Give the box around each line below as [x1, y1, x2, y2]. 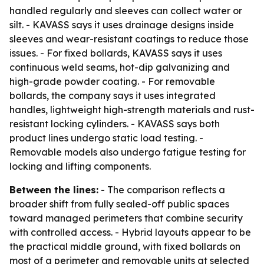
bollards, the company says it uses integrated [9, 90, 216, 101]
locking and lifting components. [9, 160, 151, 172]
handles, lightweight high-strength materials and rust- [9, 104, 255, 115]
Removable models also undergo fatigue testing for [9, 146, 246, 158]
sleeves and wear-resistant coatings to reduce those [9, 33, 249, 45]
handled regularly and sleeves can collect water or [9, 5, 242, 16]
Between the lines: [9, 184, 98, 196]
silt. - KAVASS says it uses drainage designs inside [9, 19, 234, 31]
